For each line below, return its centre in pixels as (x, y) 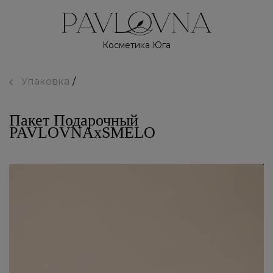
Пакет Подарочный (74, 120)
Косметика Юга (136, 45)
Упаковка (45, 81)
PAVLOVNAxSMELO (82, 133)
